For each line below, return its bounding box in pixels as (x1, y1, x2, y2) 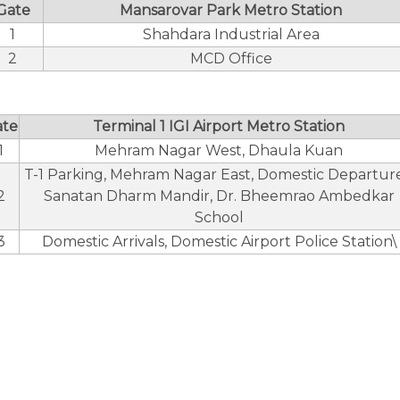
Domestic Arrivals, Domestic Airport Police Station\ (41, 233, 396, 250)
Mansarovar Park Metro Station (120, 2, 342, 19)
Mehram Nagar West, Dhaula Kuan (95, 142, 343, 159)
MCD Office (189, 50, 272, 67)
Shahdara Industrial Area (142, 26, 320, 43)
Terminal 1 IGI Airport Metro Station (93, 118, 345, 135)
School (194, 209, 244, 226)
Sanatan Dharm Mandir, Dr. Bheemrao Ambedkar (43, 187, 395, 204)
